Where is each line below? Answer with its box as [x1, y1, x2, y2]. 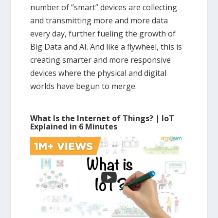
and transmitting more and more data [30, 15, 168, 26]
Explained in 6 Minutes [30, 121, 118, 132]
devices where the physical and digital [30, 68, 167, 78]
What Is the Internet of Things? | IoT [30, 112, 175, 124]
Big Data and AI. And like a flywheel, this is [30, 41, 182, 52]
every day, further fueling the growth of [30, 28, 176, 39]
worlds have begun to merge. [30, 81, 137, 91]
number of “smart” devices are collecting [30, 2, 178, 13]
